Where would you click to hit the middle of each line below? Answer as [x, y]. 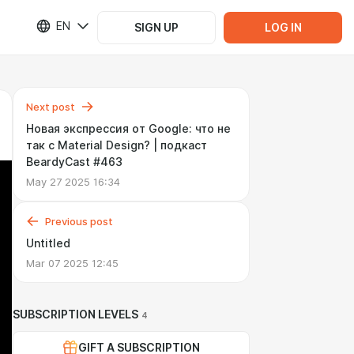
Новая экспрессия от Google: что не [128, 129]
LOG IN [283, 27]
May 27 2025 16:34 [73, 182]
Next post [51, 107]
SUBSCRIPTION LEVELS [75, 314]
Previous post [79, 221]
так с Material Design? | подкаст [117, 145]
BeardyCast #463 [74, 162]
